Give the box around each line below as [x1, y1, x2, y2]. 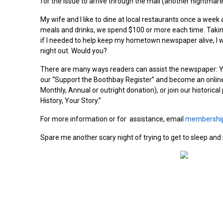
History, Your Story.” [40, 96, 101, 105]
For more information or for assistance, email [40, 114, 185, 123]
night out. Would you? [40, 46, 107, 55]
